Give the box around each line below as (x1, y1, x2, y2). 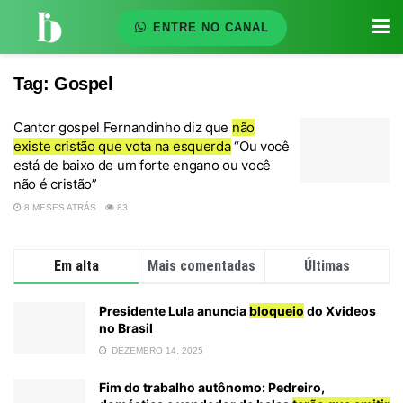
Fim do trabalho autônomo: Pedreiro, (99, 380, 325, 395)
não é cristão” (13, 175, 97, 193)
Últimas (303, 257, 350, 274)
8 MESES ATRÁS (22, 202, 96, 212)
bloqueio (249, 303, 304, 318)
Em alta (54, 257, 100, 274)
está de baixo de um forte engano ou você (13, 157, 271, 174)
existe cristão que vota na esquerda (13, 138, 231, 155)
